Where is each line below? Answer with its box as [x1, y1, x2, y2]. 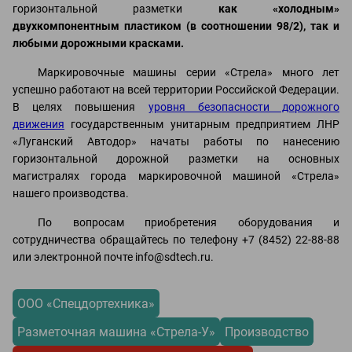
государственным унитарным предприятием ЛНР [64, 118, 339, 130]
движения [13, 118, 64, 130]
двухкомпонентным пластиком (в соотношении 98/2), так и [13, 20, 339, 32]
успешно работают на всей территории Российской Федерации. [13, 83, 339, 96]
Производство [225, 324, 309, 339]
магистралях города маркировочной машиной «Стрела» [13, 170, 339, 182]
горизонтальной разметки [13, 2, 218, 15]
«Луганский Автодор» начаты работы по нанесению [13, 135, 339, 148]
